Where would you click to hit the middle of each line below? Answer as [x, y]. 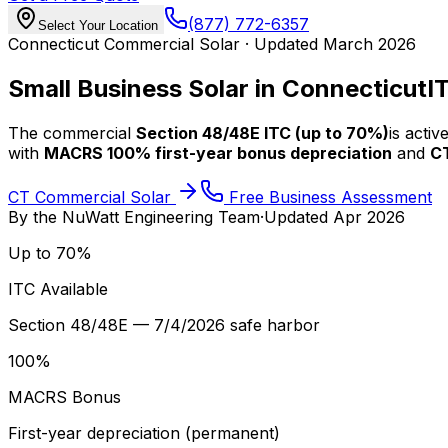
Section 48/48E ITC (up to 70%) [262, 132]
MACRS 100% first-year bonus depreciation [218, 152]
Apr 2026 [369, 216]
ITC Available [58, 288]
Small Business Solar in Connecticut [217, 88]
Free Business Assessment [328, 196]
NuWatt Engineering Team [161, 216]
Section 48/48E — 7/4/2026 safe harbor [164, 324]
